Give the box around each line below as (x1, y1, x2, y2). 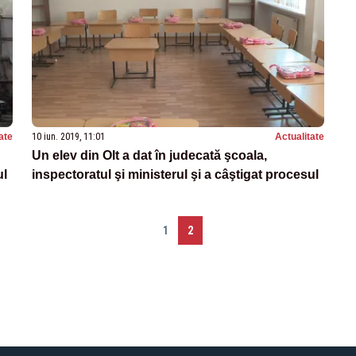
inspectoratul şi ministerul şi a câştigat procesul (32, 167, 319, 181)
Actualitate (275, 130, 324, 142)
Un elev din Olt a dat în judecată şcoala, (32, 148, 267, 162)
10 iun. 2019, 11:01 (32, 130, 105, 142)
